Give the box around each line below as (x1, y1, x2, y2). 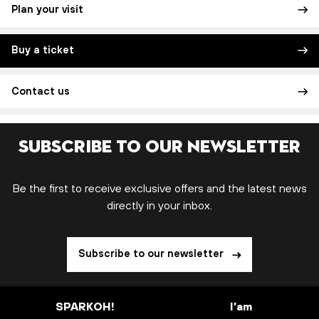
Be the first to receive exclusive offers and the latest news (12, 182, 307, 197)
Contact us (11, 85, 70, 98)
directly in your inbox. (107, 199, 212, 214)
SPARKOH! (56, 300, 115, 315)
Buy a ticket (11, 44, 74, 58)
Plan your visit (11, 4, 83, 17)
